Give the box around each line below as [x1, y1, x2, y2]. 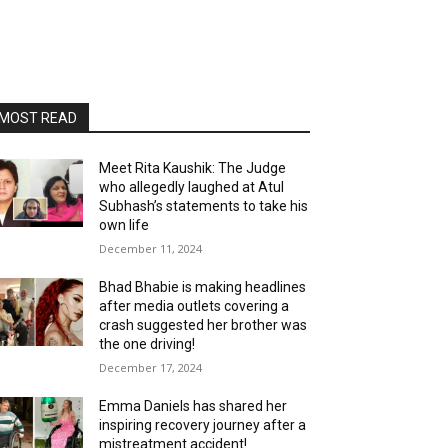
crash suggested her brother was [99, 316, 308, 333]
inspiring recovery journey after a [99, 416, 307, 433]
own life [99, 216, 150, 233]
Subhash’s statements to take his [99, 197, 309, 214]
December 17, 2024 [99, 359, 203, 375]
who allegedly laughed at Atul [99, 178, 285, 195]
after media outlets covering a [99, 297, 290, 314]
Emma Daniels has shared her [99, 397, 288, 414]
